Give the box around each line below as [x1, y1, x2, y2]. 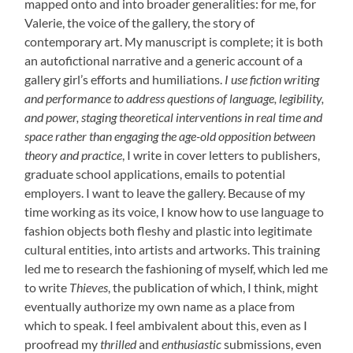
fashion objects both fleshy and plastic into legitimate [24, 222, 313, 238]
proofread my [24, 336, 101, 351]
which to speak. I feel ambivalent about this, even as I [24, 317, 308, 333]
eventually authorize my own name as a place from [24, 298, 295, 314]
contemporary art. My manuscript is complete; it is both [24, 33, 324, 49]
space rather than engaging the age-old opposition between [24, 128, 316, 143]
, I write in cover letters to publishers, [122, 147, 321, 162]
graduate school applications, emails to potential [24, 165, 286, 181]
